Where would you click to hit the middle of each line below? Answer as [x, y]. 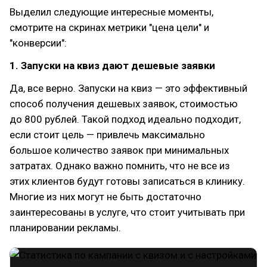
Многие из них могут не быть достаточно [105, 197]
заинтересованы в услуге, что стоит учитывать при [127, 212]
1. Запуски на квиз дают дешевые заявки [112, 66]
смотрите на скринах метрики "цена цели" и [109, 28]
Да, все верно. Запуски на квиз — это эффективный [128, 89]
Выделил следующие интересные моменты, [111, 12]
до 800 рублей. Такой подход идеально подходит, [125, 119]
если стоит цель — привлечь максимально [107, 135]
